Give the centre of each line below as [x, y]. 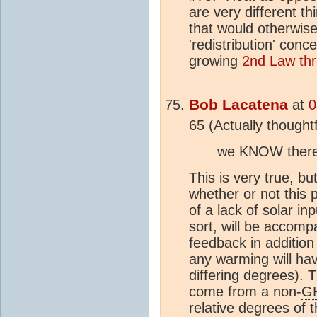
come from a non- [245, 291]
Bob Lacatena [238, 104]
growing [215, 60]
